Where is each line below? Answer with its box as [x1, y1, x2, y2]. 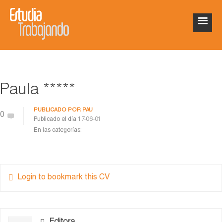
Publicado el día [34, 116, 78, 122]
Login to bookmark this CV [17, 174, 110, 182]
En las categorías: [34, 127, 82, 133]
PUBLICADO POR [34, 108, 82, 113]
